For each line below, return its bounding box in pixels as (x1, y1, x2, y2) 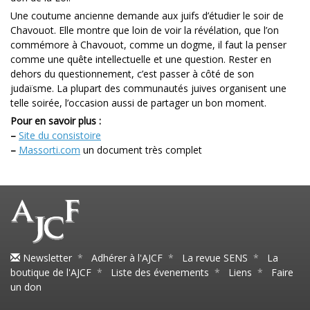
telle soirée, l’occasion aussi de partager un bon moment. (10, 95, 266, 109)
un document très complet (80, 143, 202, 156)
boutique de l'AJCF (10, 266, 91, 280)
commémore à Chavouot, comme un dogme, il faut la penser (10, 37, 286, 51)
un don (10, 280, 42, 294)
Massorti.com (19, 143, 80, 156)
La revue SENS (182, 251, 248, 265)
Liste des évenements (111, 266, 209, 280)
